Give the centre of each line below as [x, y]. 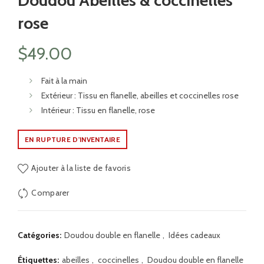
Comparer [50, 193]
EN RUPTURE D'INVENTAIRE [72, 140]
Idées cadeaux [194, 235]
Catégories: [40, 235]
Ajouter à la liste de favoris [81, 168]
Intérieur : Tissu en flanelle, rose [98, 110]
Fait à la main [64, 81]
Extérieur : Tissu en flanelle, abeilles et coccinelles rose [140, 96]
